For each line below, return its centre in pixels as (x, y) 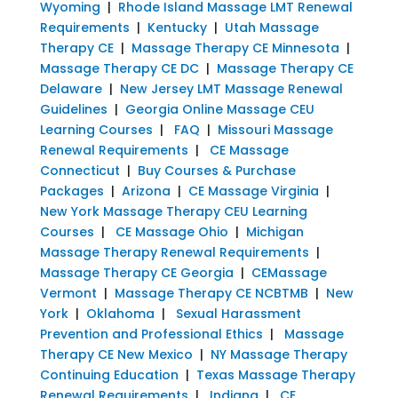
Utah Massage (271, 27)
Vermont (68, 293)
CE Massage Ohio (171, 231)
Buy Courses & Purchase (216, 170)
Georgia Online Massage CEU (219, 109)
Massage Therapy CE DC (119, 68)
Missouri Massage (275, 129)
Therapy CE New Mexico (116, 354)
